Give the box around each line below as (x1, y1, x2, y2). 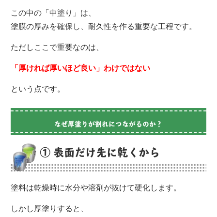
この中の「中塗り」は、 (11, 8, 96, 17)
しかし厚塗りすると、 (11, 204, 89, 213)
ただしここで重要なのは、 (11, 43, 104, 51)
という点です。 (11, 84, 65, 93)
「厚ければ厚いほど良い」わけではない (11, 63, 151, 72)
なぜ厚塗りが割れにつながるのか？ (54, 118, 163, 129)
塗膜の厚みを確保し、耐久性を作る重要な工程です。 (11, 22, 197, 31)
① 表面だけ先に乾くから (40, 143, 160, 160)
